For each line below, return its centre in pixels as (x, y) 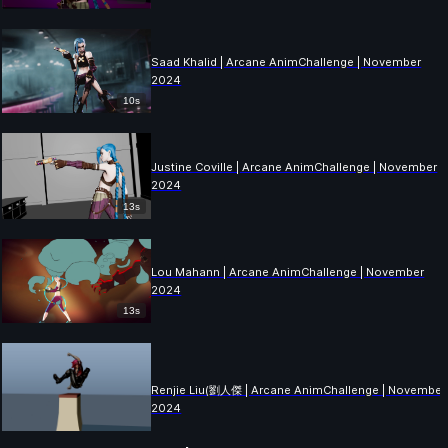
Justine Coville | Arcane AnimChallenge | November (294, 167)
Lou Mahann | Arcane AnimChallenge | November (288, 272)
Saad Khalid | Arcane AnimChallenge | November (286, 62)
